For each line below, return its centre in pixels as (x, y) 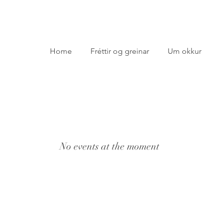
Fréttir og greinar (120, 51)
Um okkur (184, 51)
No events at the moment (109, 146)
